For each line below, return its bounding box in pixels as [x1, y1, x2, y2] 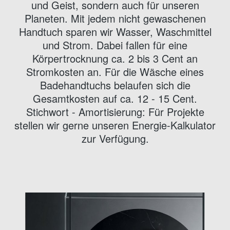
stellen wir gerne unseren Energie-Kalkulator [14, 118, 216, 133]
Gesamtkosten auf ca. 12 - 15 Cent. [33, 91, 197, 106]
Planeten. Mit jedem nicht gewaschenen [24, 11, 206, 26]
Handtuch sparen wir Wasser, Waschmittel [18, 24, 212, 40]
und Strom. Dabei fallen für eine [43, 37, 187, 53]
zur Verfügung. [81, 131, 149, 146]
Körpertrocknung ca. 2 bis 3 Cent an [32, 51, 198, 66]
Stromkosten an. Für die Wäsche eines [26, 64, 204, 80]
